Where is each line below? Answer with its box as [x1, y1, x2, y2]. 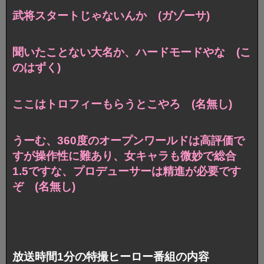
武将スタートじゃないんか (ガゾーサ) [12, 9, 210, 22]
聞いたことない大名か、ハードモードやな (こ [12, 45, 251, 58]
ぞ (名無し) [12, 180, 75, 193]
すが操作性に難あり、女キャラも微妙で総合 [12, 149, 236, 162]
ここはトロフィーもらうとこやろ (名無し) [12, 97, 232, 110]
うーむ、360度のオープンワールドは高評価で [12, 134, 245, 147]
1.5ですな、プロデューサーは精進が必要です [12, 164, 241, 177]
